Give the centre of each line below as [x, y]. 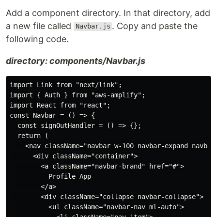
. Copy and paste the [155, 26]
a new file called [40, 26]
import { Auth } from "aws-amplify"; [77, 95]
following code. [37, 39]
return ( [29, 135]
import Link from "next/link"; [66, 85]
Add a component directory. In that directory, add [108, 13]
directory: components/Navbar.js [76, 61]
